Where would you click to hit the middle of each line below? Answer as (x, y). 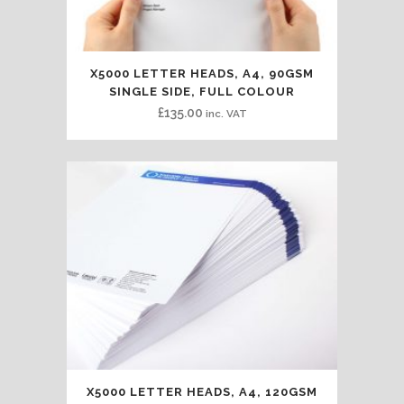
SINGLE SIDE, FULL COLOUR (202, 92)
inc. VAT (226, 114)
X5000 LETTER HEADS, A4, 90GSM (202, 74)
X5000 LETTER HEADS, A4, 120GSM (202, 391)
